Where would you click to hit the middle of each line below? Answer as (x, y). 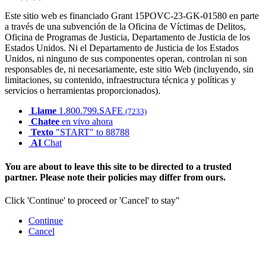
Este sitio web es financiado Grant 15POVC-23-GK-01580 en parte (132, 16)
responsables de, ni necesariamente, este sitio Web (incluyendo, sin (129, 69)
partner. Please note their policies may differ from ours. (115, 177)
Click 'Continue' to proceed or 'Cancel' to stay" (92, 200)
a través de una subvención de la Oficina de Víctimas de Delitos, (125, 27)
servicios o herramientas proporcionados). (83, 91)
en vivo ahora (86, 122)
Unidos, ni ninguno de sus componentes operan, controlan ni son (126, 59)
